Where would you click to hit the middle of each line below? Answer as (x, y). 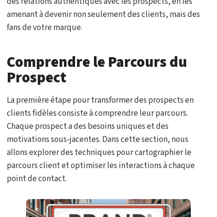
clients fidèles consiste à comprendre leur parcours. (97, 113)
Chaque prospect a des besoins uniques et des (88, 126)
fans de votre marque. (45, 28)
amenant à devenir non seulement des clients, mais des (103, 15)
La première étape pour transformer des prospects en (100, 100)
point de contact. (37, 179)
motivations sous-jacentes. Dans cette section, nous (98, 139)
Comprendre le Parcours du (97, 62)
